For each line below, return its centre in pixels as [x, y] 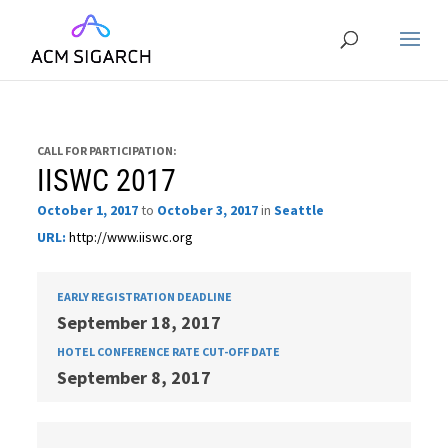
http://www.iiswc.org [131, 237]
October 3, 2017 [208, 210]
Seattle [299, 210]
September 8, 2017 [134, 377]
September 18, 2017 [139, 322]
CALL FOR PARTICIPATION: [107, 150]
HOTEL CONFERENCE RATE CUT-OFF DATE [169, 351]
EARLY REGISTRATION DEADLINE [145, 296]
